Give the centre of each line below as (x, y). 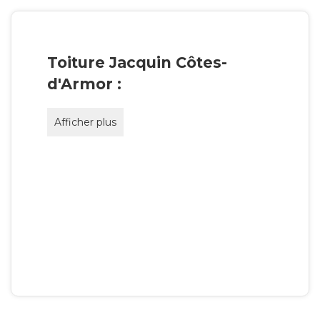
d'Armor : (84, 84)
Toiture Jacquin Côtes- (137, 63)
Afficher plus (85, 122)
